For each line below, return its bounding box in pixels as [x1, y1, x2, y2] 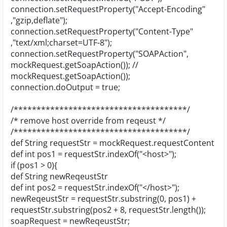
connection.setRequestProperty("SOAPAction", [11, 48, 188, 59]
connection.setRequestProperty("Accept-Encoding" [11, 4, 205, 15]
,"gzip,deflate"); [11, 15, 67, 26]
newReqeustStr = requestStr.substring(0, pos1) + [11, 193, 196, 204]
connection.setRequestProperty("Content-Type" [11, 26, 193, 37]
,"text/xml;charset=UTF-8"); [11, 37, 112, 48]
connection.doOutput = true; [11, 82, 120, 93]
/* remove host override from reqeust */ [11, 115, 166, 126]
